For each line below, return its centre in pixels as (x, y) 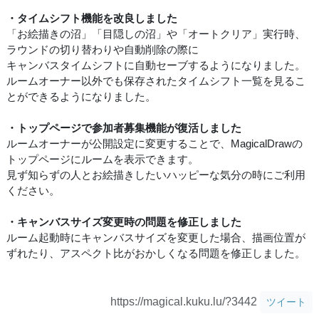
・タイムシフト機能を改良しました (92, 18)
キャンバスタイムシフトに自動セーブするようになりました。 (156, 65)
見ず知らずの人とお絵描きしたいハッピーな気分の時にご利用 (156, 174)
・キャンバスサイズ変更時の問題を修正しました (124, 221)
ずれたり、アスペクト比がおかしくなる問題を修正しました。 (156, 253)
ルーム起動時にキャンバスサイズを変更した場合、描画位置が (156, 237)
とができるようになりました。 (81, 96)
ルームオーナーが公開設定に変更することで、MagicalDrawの (155, 143)
